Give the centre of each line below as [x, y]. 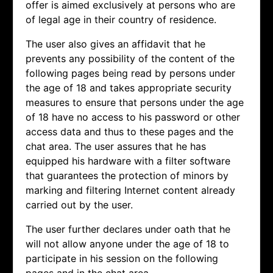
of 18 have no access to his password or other [133, 117]
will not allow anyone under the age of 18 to [127, 244]
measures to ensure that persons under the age [135, 103]
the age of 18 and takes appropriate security [129, 88]
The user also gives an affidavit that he [115, 44]
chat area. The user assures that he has [116, 147]
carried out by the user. [79, 205]
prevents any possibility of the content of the [130, 59]
